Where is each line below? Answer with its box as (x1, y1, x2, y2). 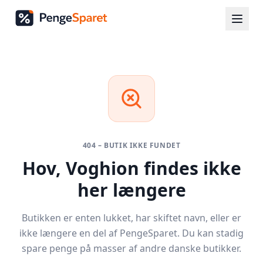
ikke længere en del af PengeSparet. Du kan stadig (19, 227, 244, 240)
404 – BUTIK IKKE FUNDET (82, 140, 181, 150)
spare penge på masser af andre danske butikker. (22, 242, 241, 255)
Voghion (65, 156, 139, 180)
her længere (77, 178, 186, 202)
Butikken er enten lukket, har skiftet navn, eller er (22, 211, 241, 224)
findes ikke (139, 156, 241, 180)
